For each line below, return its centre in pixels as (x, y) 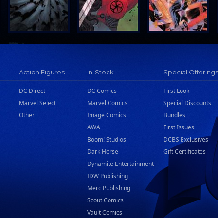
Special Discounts (187, 103)
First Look (176, 91)
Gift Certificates (185, 152)
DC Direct (32, 91)
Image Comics (107, 115)
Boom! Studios (107, 139)
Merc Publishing (109, 188)
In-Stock (100, 72)
